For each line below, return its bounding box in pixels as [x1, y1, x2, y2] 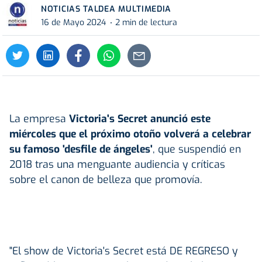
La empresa [9, 111, 69, 126]
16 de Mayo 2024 [41, 17, 106, 29]
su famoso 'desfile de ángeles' [9, 142, 153, 156]
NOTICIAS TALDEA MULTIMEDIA [41, 3, 172, 15]
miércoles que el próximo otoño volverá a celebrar [9, 126, 251, 141]
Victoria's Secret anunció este [69, 111, 211, 126]
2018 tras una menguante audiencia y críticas [9, 157, 225, 171]
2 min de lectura [115, 17, 177, 29]
